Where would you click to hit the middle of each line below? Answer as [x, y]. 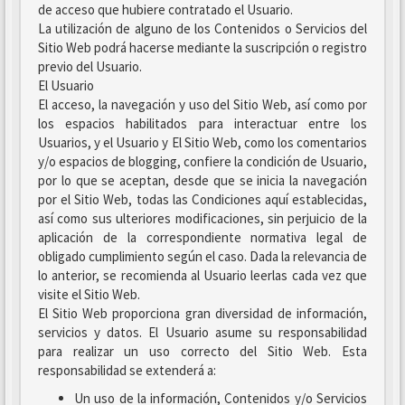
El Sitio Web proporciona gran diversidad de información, [202, 313]
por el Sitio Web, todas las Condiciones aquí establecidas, [202, 199]
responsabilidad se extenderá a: [127, 370]
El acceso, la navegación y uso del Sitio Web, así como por [202, 104]
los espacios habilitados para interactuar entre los [202, 123]
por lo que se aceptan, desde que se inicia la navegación [202, 180]
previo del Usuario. [90, 66]
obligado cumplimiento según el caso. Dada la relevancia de [202, 256]
